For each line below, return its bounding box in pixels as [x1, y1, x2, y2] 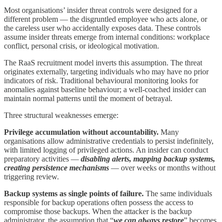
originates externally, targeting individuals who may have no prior [4, 67, 209, 76]
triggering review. [4, 172, 59, 181]
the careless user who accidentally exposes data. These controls [4, 23, 201, 32]
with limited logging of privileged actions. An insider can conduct [4, 145, 208, 154]
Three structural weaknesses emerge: [4, 111, 118, 119]
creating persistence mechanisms [4, 163, 109, 172]
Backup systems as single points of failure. [4, 189, 144, 198]
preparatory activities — [4, 154, 81, 163]
